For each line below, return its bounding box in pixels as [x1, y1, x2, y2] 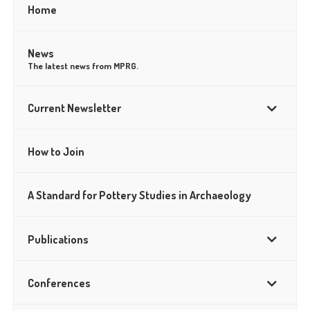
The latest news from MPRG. [28, 60, 138, 71]
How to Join [28, 145, 84, 159]
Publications [28, 232, 89, 246]
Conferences [28, 275, 91, 290]
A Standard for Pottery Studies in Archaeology [28, 188, 251, 203]
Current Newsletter [28, 100, 121, 115]
